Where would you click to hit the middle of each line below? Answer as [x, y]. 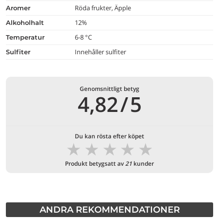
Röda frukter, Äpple [103, 8]
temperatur [27, 37]
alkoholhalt [27, 22]
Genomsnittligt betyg [109, 89]
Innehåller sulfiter [101, 52]
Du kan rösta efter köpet [109, 136]
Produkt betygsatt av [95, 164]
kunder [143, 164]
